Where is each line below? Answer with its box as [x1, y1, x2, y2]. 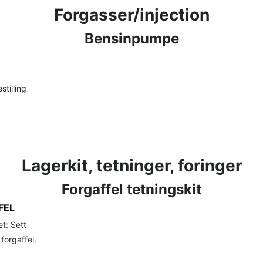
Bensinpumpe [84, 29, 179, 47]
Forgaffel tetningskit [62, 180, 201, 198]
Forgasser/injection [53, 4, 210, 25]
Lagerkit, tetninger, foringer [21, 155, 242, 176]
